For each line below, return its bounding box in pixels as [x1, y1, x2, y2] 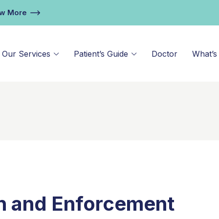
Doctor [152, 48, 177, 59]
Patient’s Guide [74, 48, 128, 59]
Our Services [2, 48, 50, 59]
